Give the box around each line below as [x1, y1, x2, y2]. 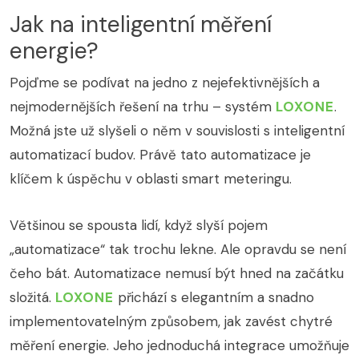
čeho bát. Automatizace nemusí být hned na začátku [10, 264, 344, 283]
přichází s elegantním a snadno [114, 288, 314, 307]
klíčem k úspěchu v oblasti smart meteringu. [10, 170, 292, 188]
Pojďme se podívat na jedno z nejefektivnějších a [10, 74, 320, 92]
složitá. [10, 288, 55, 307]
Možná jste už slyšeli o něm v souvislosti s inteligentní [10, 122, 345, 140]
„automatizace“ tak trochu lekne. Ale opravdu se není [10, 240, 346, 259]
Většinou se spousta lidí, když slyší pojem [10, 216, 268, 235]
